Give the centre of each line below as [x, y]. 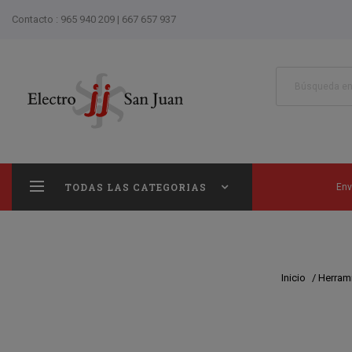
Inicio [293, 278]
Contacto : [36, 19]
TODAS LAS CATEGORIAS [136, 187]
